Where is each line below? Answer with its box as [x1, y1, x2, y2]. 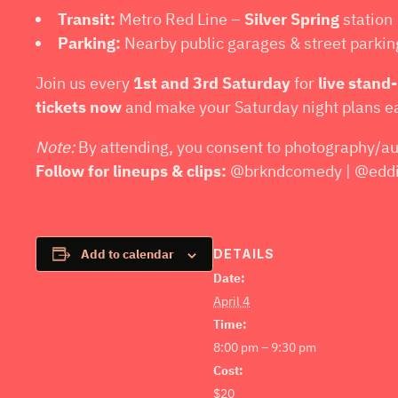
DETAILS [213, 245, 275, 261]
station [339, 9, 393, 30]
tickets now [36, 97, 122, 118]
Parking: [58, 33, 121, 54]
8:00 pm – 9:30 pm [213, 338, 316, 355]
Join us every [36, 73, 133, 94]
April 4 [213, 292, 250, 309]
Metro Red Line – [115, 9, 244, 30]
